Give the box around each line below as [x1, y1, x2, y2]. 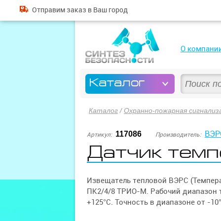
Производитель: [155, 131, 201, 138]
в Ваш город [86, 5, 128, 14]
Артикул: [87, 131, 112, 138]
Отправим [32, 5, 67, 14]
